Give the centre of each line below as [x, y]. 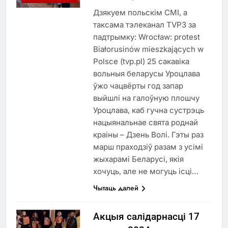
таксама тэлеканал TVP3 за [144, 25]
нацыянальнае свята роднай [145, 122]
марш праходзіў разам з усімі [148, 147]
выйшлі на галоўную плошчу [146, 98]
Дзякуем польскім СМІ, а [140, 12]
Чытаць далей [116, 188]
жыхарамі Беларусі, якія [138, 159]
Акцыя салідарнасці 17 [146, 217]
